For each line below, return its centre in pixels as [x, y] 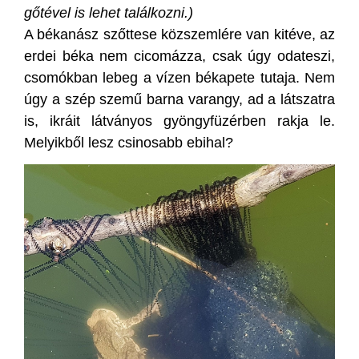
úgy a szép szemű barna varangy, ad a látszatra [179, 99]
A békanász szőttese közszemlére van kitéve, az [179, 34]
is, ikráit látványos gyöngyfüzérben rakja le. [179, 121]
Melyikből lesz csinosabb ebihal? [129, 142]
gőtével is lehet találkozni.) [109, 12]
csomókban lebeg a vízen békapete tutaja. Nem [179, 77]
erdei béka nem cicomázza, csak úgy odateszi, [179, 56]
